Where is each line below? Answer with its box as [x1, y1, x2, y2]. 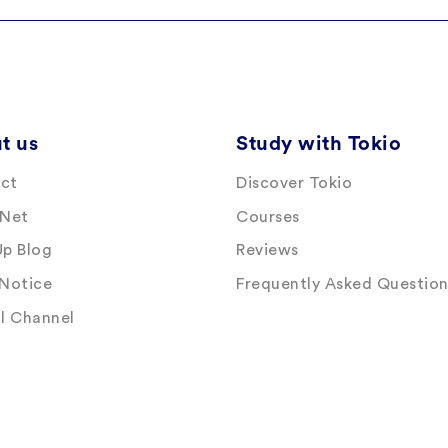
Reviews [236, 242, 299, 259]
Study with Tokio [236, 134, 401, 155]
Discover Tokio [236, 175, 352, 192]
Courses [236, 208, 300, 225]
